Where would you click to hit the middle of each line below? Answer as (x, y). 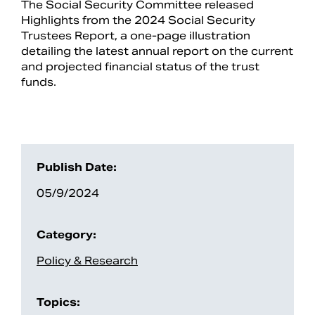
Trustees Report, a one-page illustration (136, 35)
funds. (39, 82)
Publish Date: (77, 167)
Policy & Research (87, 260)
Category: (66, 234)
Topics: (58, 302)
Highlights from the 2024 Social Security (138, 20)
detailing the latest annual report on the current (157, 51)
